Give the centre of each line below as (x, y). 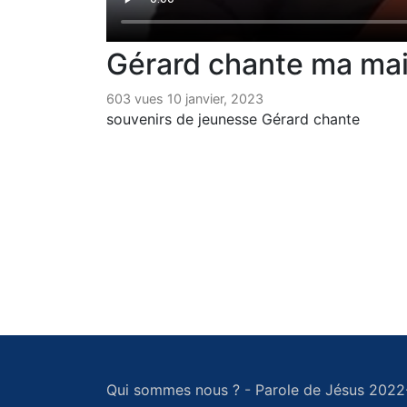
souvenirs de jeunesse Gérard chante (233, 119)
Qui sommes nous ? (173, 389)
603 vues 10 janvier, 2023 (185, 99)
